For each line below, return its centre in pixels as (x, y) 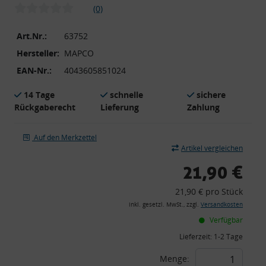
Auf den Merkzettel (65, 137)
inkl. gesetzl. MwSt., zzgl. (165, 204)
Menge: (175, 258)
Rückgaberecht (45, 107)
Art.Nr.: (32, 36)
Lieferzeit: (197, 236)
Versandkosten (222, 204)
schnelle (127, 94)
